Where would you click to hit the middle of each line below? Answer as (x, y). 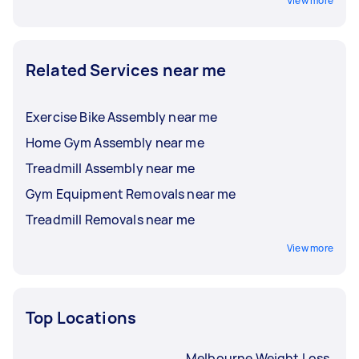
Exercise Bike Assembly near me (122, 117)
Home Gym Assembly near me (115, 142)
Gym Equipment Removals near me (131, 194)
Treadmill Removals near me (110, 219)
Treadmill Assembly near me (110, 168)
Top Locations (81, 317)
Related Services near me (126, 70)
